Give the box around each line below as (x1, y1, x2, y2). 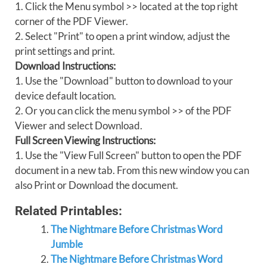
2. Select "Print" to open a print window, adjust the (15, 30, 230, 42)
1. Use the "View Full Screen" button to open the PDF (15, 149, 242, 162)
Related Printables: (15, 203, 122, 218)
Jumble (50, 238, 83, 250)
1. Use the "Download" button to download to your (15, 74, 233, 87)
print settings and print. (15, 45, 115, 57)
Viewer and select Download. (15, 119, 142, 132)
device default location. (15, 89, 116, 102)
